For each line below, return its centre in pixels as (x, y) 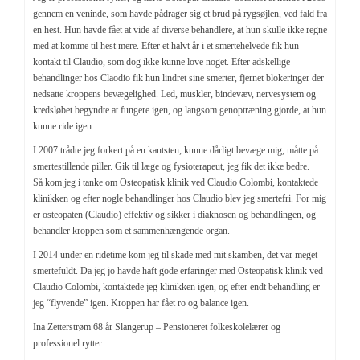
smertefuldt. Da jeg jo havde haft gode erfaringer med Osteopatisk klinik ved (178, 270)
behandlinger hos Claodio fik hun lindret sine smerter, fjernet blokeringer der (178, 78)
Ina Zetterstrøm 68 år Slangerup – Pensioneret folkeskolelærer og (157, 327)
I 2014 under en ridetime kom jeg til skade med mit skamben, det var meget (175, 254)
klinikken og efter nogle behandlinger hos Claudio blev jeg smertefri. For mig (180, 198)
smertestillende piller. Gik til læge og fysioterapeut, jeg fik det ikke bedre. (171, 166)
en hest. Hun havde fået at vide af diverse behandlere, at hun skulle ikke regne (180, 29)
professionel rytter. (68, 343)
